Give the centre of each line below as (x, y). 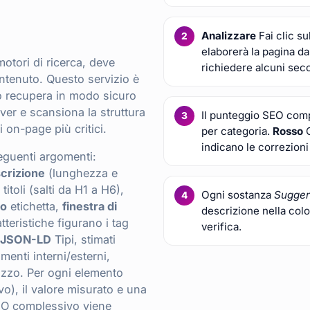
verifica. (222, 226)
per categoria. (237, 131)
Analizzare (229, 35)
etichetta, (35, 206)
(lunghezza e (81, 173)
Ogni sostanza (238, 194)
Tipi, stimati (83, 239)
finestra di (90, 206)
